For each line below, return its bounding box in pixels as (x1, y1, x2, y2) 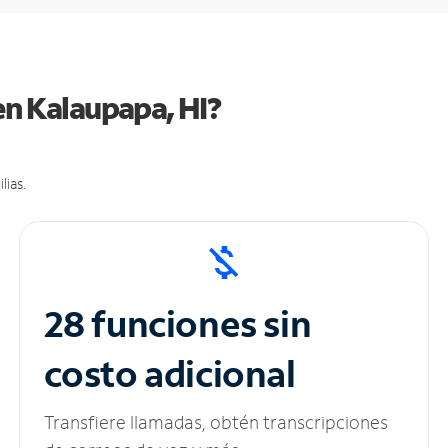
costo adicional (43, 350, 296, 398)
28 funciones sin (43, 300, 312, 348)
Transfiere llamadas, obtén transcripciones (43, 410, 388, 435)
